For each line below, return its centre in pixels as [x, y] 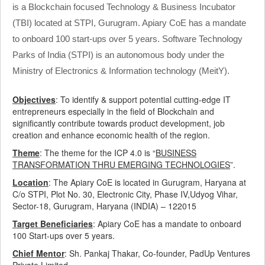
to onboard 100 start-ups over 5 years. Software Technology [127, 38]
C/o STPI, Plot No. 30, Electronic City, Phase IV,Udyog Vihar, [125, 194]
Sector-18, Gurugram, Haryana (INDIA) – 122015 [104, 206]
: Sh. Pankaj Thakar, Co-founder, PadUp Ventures [157, 253]
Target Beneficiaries [53, 223]
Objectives [34, 99]
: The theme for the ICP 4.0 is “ [98, 152]
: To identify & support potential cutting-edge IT [143, 99]
